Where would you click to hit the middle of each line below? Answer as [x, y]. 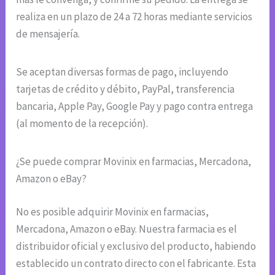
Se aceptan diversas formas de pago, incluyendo [122, 72]
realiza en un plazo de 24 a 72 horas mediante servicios [134, 17]
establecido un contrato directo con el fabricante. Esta [136, 263]
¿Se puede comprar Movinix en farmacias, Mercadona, [134, 162]
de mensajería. [48, 34]
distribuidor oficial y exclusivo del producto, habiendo [136, 246]
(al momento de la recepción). [82, 124]
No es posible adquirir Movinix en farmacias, [113, 211]
